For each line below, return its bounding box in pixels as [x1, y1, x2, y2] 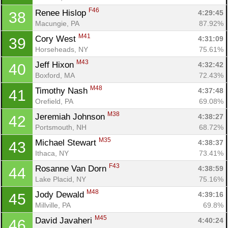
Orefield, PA [35, 97, 73, 105]
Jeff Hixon [35, 60, 76, 70]
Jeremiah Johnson [35, 111, 107, 122]
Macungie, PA [35, 19, 79, 27]
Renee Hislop [35, 8, 89, 18]
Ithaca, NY [35, 149, 69, 157]
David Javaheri [35, 215, 95, 225]
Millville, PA [35, 201, 71, 209]
